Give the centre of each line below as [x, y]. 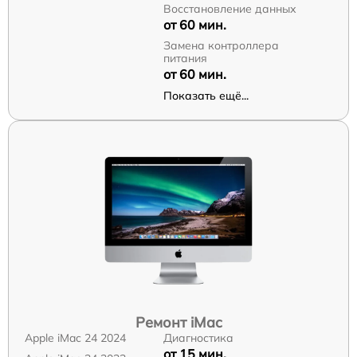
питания [185, 58]
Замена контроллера [221, 45]
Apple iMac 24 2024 [75, 338]
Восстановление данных [229, 9]
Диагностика [198, 338]
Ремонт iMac [178, 322]
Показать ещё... [206, 96]
